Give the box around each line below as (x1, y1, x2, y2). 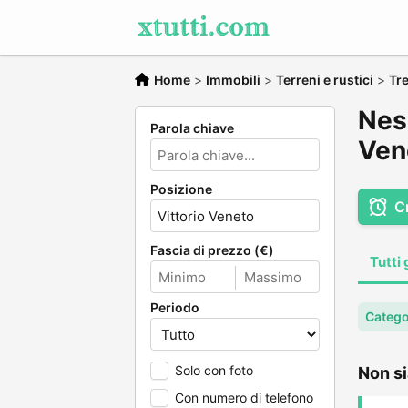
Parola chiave (150, 120, 234, 136)
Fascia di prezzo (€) (150, 242, 274, 258)
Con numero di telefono (175, 390, 313, 405)
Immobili (206, 72, 260, 87)
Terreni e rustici (276, 72, 373, 87)
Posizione (150, 181, 212, 197)
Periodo (150, 300, 199, 315)
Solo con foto (175, 362, 253, 378)
